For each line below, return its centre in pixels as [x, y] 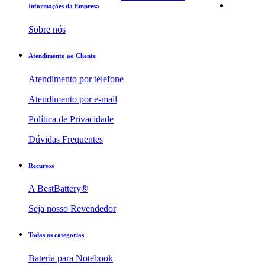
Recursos [41, 165]
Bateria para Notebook [71, 258]
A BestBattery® [58, 189]
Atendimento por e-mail [73, 99]
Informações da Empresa [64, 6]
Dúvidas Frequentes [66, 139]
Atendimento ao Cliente [62, 55]
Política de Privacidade [71, 119]
